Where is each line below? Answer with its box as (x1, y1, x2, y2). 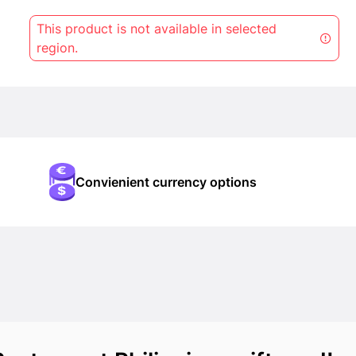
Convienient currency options (75, 174, 257, 190)
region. (37, 40, 79, 56)
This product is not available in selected (37, 21, 277, 37)
